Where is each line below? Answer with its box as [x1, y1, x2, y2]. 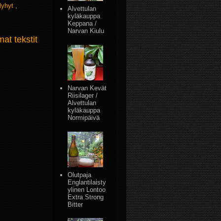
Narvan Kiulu [68, 27, 105, 35]
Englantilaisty [68, 178, 107, 186]
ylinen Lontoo [68, 185, 106, 193]
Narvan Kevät [68, 84, 107, 92]
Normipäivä [68, 113, 100, 121]
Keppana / [68, 20, 97, 27]
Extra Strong [68, 193, 104, 201]
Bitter [68, 200, 83, 208]
